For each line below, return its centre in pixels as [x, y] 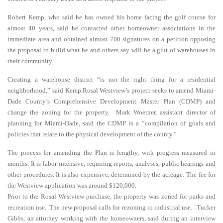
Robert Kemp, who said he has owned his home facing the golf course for [111, 17]
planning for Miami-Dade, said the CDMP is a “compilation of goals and [111, 123]
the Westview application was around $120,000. [72, 185]
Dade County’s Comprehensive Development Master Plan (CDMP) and [111, 101]
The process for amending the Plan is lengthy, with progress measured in [111, 153]
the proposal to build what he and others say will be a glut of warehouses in [111, 50]
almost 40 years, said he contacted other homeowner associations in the [111, 28]
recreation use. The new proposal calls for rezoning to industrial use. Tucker [111, 207]
